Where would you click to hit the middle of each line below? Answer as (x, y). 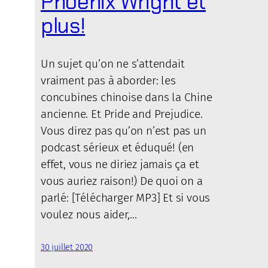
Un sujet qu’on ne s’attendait (113, 63)
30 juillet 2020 (67, 247)
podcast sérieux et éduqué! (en (118, 147)
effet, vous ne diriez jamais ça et (120, 164)
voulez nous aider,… (89, 214)
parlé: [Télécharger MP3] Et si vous (126, 197)
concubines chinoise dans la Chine (127, 97)
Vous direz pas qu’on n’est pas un (124, 130)
